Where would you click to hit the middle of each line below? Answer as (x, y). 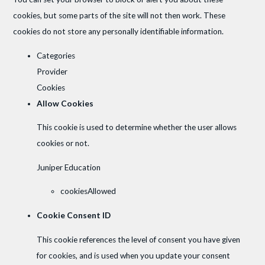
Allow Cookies (65, 103)
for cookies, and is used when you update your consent (134, 255)
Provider (52, 71)
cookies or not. (63, 143)
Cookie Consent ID (74, 215)
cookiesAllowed (88, 191)
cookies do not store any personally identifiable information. (119, 31)
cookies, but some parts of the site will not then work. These (119, 15)
